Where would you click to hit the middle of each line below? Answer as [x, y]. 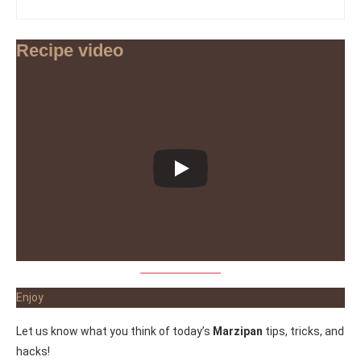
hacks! [33, 351]
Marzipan [238, 331]
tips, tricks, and [303, 331]
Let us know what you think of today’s [114, 331]
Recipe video [70, 51]
